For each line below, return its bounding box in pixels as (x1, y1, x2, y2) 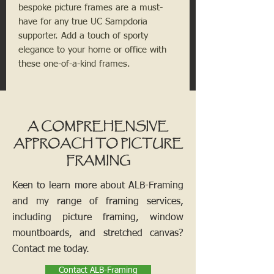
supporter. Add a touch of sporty (18, 31, 148, 41)
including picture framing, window (12, 213, 183, 223)
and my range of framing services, (12, 197, 183, 207)
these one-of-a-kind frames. (18, 59, 130, 69)
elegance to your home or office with (18, 45, 166, 55)
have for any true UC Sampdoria (18, 17, 147, 27)
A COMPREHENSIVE (28, 118, 168, 136)
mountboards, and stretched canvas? (12, 229, 183, 239)
